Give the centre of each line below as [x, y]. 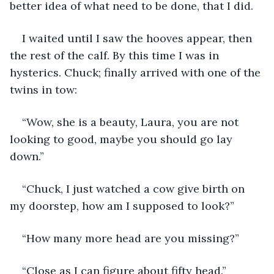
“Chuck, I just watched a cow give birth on [135, 188]
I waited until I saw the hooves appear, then [139, 38]
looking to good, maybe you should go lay [123, 139]
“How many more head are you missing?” [131, 238]
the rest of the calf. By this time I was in [116, 55]
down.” [27, 156]
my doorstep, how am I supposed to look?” [122, 206]
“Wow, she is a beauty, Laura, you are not [132, 122]
